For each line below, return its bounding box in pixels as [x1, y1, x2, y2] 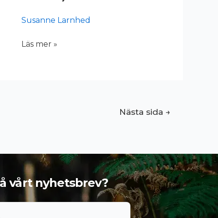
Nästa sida [119, 107, 166, 117]
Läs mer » [21, 39, 57, 49]
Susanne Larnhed [21, 15, 91, 25]
